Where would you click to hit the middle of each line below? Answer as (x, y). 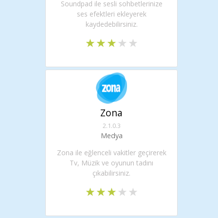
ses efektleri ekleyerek (111, 14)
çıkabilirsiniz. (111, 173)
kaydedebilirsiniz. (111, 24)
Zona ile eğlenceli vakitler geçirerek (111, 152)
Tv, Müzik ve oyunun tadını (111, 163)
